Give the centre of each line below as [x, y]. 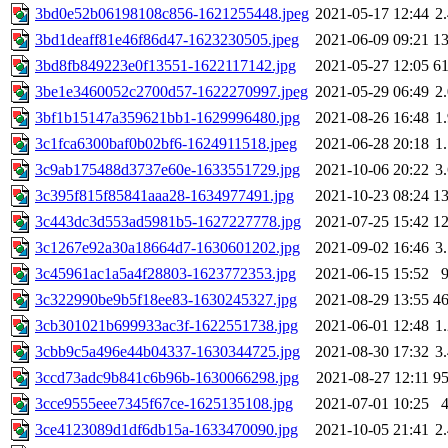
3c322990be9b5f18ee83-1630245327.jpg [166, 300]
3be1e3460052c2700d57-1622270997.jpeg [171, 92]
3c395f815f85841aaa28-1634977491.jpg [164, 196]
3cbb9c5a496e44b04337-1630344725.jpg [167, 352]
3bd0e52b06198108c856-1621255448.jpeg [172, 14]
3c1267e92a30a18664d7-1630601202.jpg [167, 248]
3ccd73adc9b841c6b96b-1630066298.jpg [167, 378]
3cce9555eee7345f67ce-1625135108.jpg [164, 404]
